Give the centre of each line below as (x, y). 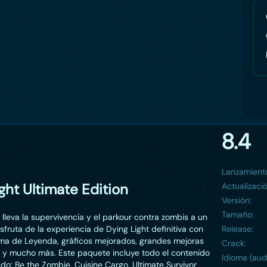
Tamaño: (238, 215)
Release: (237, 229)
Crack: (234, 243)
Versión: (237, 200)
